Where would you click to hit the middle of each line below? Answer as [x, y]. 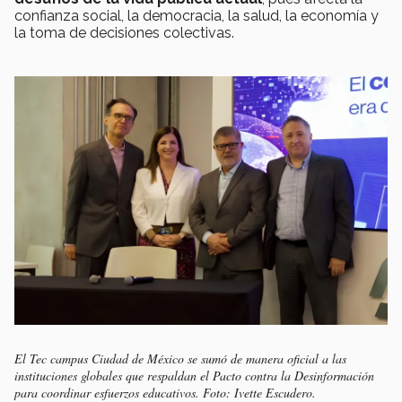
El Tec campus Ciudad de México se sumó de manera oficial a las [180, 359]
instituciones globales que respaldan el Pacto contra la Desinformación [194, 376]
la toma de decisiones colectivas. [124, 32]
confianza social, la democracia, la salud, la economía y [197, 15]
